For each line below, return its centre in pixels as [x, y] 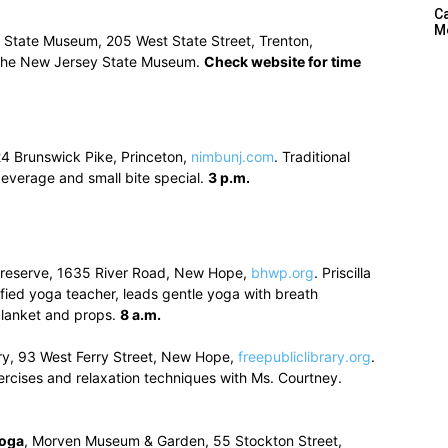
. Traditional [312, 156]
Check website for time [282, 61]
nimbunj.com [232, 156]
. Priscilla [342, 272]
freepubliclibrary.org [304, 356]
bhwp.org [282, 272]
